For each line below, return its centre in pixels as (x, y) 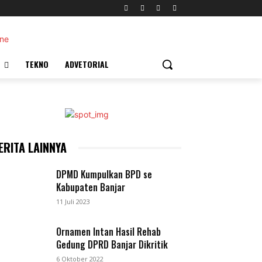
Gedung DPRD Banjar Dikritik (112, 245)
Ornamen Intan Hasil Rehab (109, 232)
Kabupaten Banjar (91, 187)
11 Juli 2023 (73, 201)
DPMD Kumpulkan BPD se (104, 174)
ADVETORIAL (87, 64)
